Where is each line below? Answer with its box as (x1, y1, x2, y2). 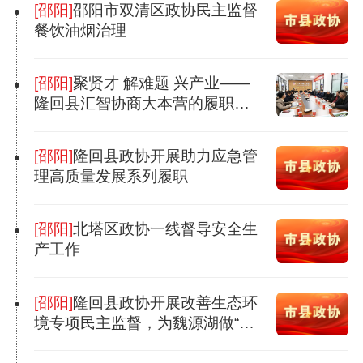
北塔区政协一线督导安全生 (72, 220, 258, 238)
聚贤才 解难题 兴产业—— (72, 75, 123, 92)
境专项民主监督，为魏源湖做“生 (33, 314, 254, 331)
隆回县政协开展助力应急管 (72, 147, 258, 165)
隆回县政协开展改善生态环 (72, 293, 258, 311)
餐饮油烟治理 (33, 21, 126, 39)
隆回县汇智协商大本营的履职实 (33, 95, 250, 113)
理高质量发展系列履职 (33, 168, 188, 186)
